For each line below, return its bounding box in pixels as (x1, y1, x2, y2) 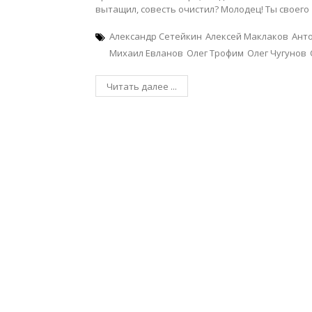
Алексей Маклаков (205, 30, 288, 42)
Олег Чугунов (247, 47, 306, 59)
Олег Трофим (187, 47, 244, 59)
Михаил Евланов (109, 47, 183, 59)
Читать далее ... (107, 80, 177, 93)
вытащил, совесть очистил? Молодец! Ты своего (95, 3, 309, 15)
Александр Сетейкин (109, 30, 202, 42)
